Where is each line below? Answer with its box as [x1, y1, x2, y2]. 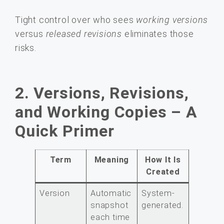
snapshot [90, 200, 128, 210]
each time [90, 212, 130, 222]
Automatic [90, 188, 132, 198]
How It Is [144, 154, 181, 164]
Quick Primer [15, 121, 114, 140]
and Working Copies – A [15, 102, 197, 121]
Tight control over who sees [15, 14, 136, 25]
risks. [15, 42, 36, 53]
